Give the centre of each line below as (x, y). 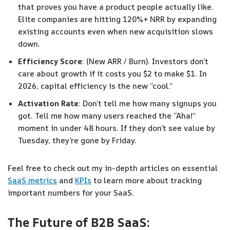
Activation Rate (48, 103)
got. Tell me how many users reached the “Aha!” (107, 116)
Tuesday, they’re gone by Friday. (77, 140)
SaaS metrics (32, 180)
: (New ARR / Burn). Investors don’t (145, 61)
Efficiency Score (50, 61)
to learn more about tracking (147, 180)
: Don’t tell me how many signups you (148, 103)
